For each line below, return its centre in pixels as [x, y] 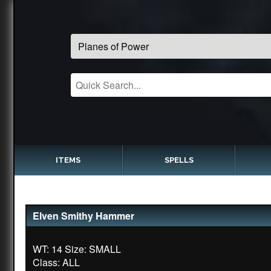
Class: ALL [56, 262]
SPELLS [179, 160]
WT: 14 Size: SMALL [77, 249]
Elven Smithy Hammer [83, 216]
